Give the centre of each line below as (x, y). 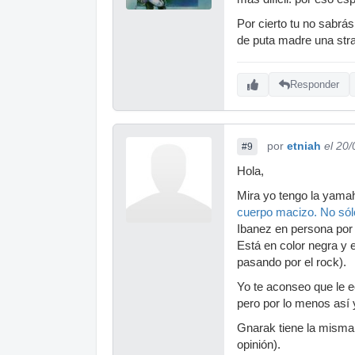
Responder (315, 85)
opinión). (259, 344)
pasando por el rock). (292, 262)
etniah (304, 145)
